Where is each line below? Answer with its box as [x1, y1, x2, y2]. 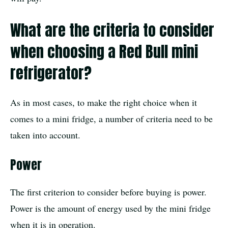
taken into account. [10, 128, 80, 141]
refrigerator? [10, 61, 92, 84]
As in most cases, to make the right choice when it [10, 96, 197, 108]
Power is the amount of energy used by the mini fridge [10, 202, 211, 214]
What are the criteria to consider [10, 18, 214, 42]
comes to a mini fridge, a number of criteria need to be [10, 112, 213, 125]
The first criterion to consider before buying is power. [10, 185, 207, 198]
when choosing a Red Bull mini [10, 40, 198, 63]
